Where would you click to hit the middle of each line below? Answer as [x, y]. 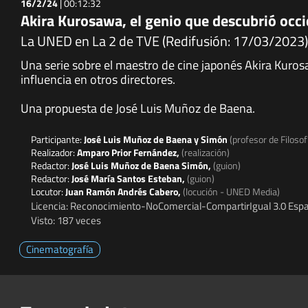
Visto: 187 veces [66, 220]
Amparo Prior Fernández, [129, 152]
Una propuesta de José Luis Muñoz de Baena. [138, 108]
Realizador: [54, 152]
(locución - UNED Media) [231, 191]
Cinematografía [60, 249]
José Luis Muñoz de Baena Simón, [142, 165]
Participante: [57, 139]
